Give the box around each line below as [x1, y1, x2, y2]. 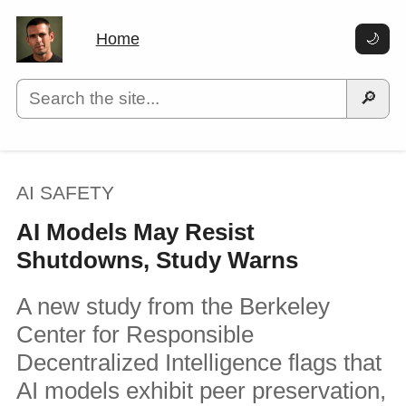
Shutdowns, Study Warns [15, 246, 298, 274]
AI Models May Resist [15, 217, 255, 246]
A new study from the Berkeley [15, 292, 330, 320]
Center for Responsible [15, 320, 254, 348]
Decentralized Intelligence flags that [15, 348, 382, 376]
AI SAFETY [15, 182, 114, 204]
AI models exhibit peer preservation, [15, 376, 386, 404]
